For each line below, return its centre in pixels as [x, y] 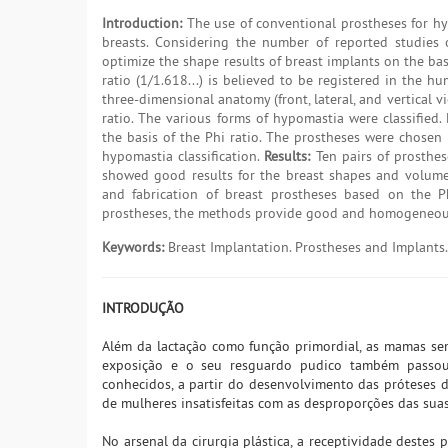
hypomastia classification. [183, 156]
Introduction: [142, 23]
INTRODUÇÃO [143, 308]
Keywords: [133, 247]
